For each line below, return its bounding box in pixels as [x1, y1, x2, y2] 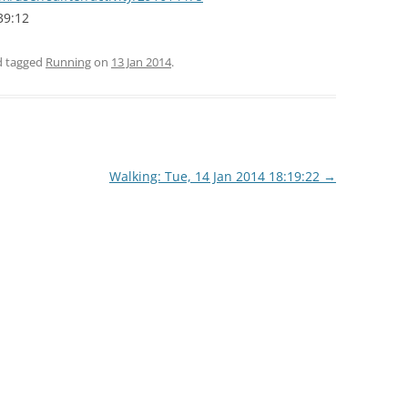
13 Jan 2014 [111, 54, 171, 70]
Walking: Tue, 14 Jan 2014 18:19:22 [108, 168, 323, 185]
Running [46, 54, 91, 70]
